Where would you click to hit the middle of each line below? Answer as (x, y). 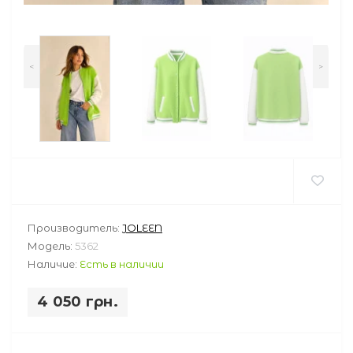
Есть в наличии (122, 264)
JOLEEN (142, 227)
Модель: (51, 245)
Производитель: (75, 227)
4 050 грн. (78, 301)
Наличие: (54, 264)
